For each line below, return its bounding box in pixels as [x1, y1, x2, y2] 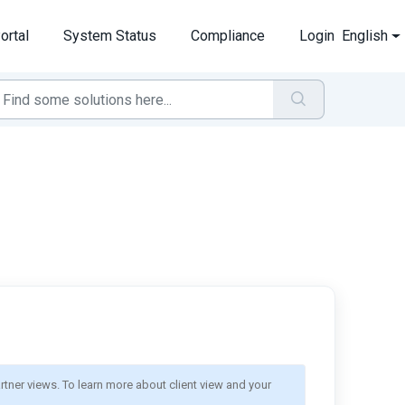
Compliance [191, 27, 266, 44]
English [342, 27, 389, 44]
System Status [63, 27, 157, 44]
